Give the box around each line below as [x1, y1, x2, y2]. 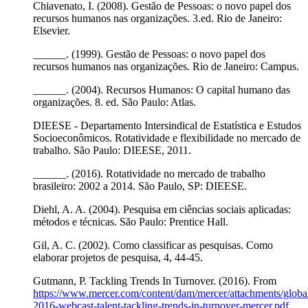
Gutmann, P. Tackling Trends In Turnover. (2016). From [33, 275, 276, 287]
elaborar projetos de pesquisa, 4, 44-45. [33, 252, 203, 264]
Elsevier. [33, 25, 70, 37]
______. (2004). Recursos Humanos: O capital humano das [33, 84, 290, 96]
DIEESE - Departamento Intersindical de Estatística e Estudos [33, 120, 301, 132]
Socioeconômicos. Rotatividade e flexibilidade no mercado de [33, 132, 300, 144]
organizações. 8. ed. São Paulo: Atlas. [33, 96, 196, 109]
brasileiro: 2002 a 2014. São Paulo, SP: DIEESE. [33, 180, 247, 192]
